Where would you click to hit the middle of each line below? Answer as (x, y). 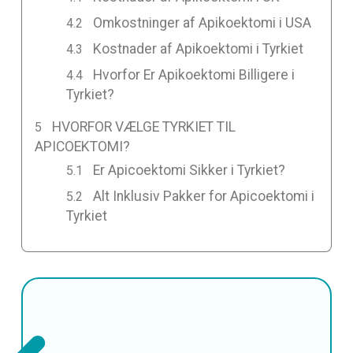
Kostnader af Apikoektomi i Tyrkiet (199, 49)
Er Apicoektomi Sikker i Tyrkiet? (190, 170)
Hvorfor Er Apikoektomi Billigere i (194, 75)
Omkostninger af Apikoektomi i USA (203, 23)
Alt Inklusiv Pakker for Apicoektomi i (204, 196)
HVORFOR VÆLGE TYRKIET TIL (144, 127)
